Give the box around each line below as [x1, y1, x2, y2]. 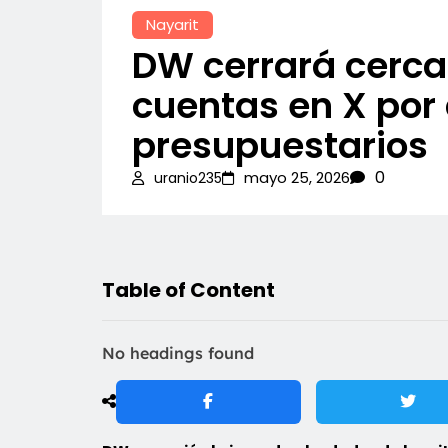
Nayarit [146, 13, 199, 35]
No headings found [102, 342, 254, 363]
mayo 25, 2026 [244, 166, 350, 188]
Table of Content [102, 275, 275, 304]
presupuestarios [132, 119, 428, 171]
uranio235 [154, 167, 222, 188]
